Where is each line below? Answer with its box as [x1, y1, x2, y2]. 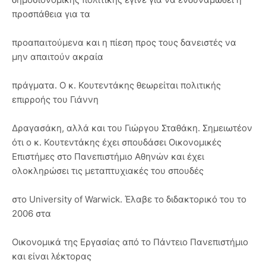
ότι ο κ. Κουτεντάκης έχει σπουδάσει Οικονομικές [12, 137, 221, 148]
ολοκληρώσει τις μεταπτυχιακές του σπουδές [12, 165, 204, 176]
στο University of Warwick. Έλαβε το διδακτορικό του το [12, 194, 246, 205]
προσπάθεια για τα [12, 8, 90, 20]
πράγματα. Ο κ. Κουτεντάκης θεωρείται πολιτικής [12, 80, 221, 91]
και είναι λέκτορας [12, 251, 91, 262]
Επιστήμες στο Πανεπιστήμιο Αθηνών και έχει [12, 151, 204, 162]
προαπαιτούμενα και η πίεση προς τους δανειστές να [12, 37, 236, 48]
